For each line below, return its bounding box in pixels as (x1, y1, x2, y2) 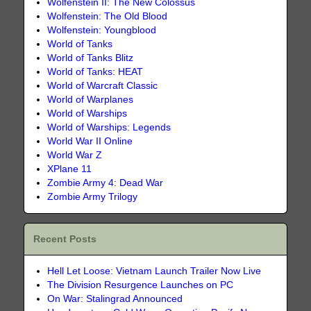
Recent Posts (33, 234, 97, 245)
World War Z (47, 149, 103, 160)
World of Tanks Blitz (47, 52, 134, 63)
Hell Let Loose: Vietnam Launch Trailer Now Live (47, 266, 262, 277)
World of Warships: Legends (47, 121, 171, 133)
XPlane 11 (47, 163, 92, 174)
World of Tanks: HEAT (47, 66, 144, 77)
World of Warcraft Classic (47, 80, 158, 91)
